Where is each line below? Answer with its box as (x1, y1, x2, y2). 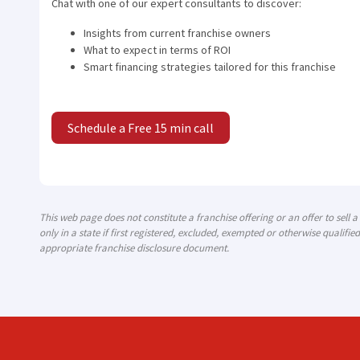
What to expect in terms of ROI (84, 43, 231, 58)
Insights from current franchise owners (84, 26, 271, 41)
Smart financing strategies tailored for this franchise (84, 59, 336, 75)
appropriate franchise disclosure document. (39, 241, 229, 256)
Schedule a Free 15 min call (67, 120, 214, 137)
